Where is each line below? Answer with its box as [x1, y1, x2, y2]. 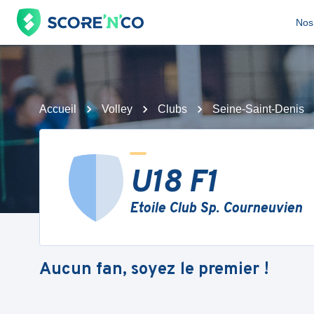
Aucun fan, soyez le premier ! [39, 259, 269, 280]
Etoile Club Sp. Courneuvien [130, 200, 302, 218]
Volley [102, 103, 132, 115]
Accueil [39, 103, 76, 115]
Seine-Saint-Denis [212, 103, 304, 115]
